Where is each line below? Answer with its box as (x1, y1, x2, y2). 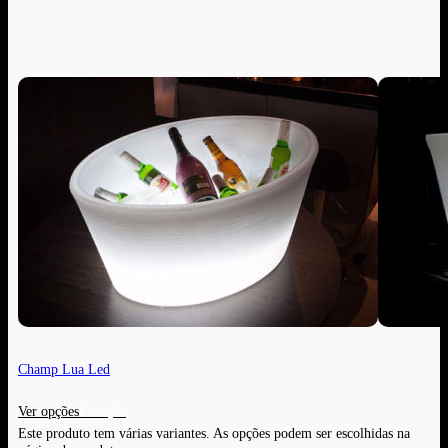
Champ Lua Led (18, 361, 110, 378)
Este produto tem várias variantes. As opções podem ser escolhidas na (18, 424, 410, 441)
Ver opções (18, 402, 79, 419)
